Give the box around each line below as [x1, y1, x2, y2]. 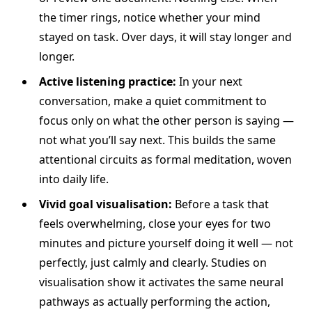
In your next [176, 74, 242, 90]
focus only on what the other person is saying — [39, 113, 294, 129]
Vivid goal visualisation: [39, 196, 172, 212]
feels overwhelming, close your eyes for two [39, 216, 271, 232]
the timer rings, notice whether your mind [39, 10, 260, 26]
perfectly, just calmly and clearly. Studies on [39, 255, 267, 271]
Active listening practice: [39, 74, 176, 90]
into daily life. [39, 171, 109, 187]
